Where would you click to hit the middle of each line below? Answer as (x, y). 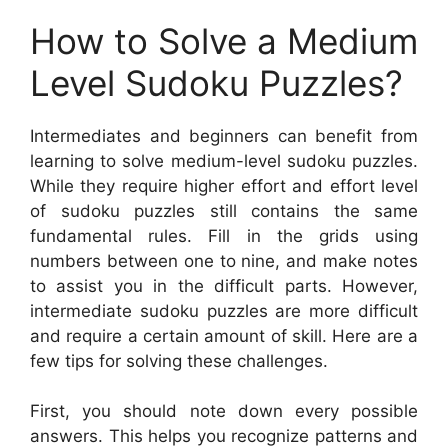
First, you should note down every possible (224, 411)
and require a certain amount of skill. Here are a (224, 335)
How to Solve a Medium (224, 40)
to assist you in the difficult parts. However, (224, 285)
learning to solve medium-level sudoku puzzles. (224, 160)
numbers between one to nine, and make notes (224, 260)
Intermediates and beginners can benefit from (224, 135)
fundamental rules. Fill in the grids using (224, 235)
